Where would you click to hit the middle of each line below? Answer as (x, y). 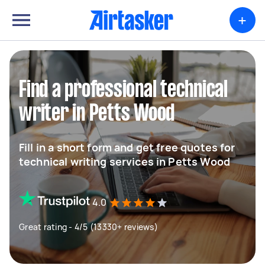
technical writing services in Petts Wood (125, 161)
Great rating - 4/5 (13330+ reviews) (88, 227)
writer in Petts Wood (97, 114)
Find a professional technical (123, 91)
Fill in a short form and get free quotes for (127, 147)
